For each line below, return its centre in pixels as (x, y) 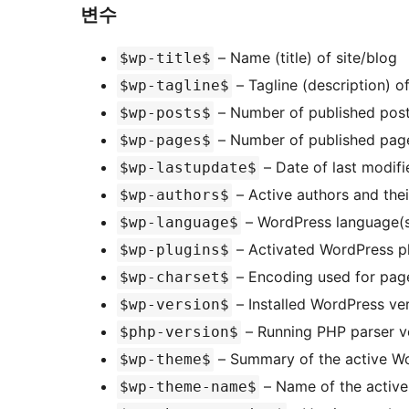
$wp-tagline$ (174, 86)
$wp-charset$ (174, 278)
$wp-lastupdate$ (188, 168)
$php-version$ (179, 332)
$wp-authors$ (174, 195)
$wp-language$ (179, 223)
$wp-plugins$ (174, 250)
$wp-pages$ (165, 141)
